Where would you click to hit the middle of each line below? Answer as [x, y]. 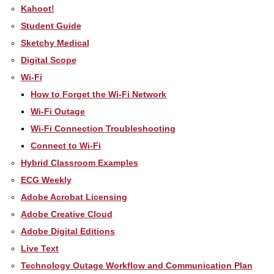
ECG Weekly [46, 180]
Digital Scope [48, 60]
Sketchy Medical [55, 43]
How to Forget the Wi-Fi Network [99, 94]
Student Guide [51, 25]
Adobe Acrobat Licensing [74, 197]
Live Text [39, 248]
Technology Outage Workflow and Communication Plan [136, 265]
